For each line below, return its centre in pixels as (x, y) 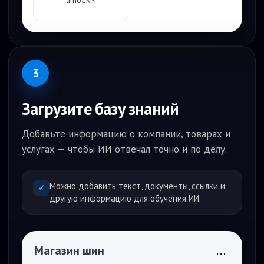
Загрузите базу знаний (100, 109)
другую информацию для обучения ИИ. (125, 198)
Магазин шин (69, 250)
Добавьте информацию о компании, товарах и (126, 134)
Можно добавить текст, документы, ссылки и (137, 186)
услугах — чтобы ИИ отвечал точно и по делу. (124, 149)
